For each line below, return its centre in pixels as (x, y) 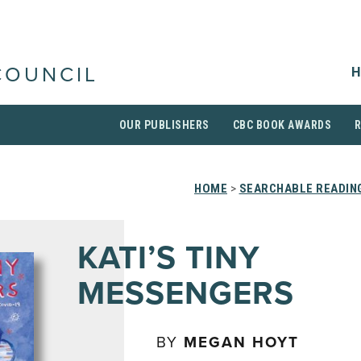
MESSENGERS (186, 293)
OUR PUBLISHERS (164, 125)
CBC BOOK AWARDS (282, 125)
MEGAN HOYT (241, 342)
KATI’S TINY (169, 258)
